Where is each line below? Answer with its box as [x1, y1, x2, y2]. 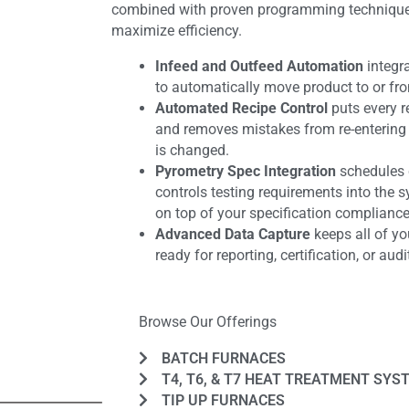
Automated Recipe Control [155, 99, 328, 117]
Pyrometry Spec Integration [155, 162, 336, 180]
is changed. [155, 141, 229, 159]
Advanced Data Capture [155, 225, 310, 243]
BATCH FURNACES [162, 349, 286, 367]
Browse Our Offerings [139, 312, 277, 330]
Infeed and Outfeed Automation [155, 57, 363, 75]
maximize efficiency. [111, 22, 242, 39]
